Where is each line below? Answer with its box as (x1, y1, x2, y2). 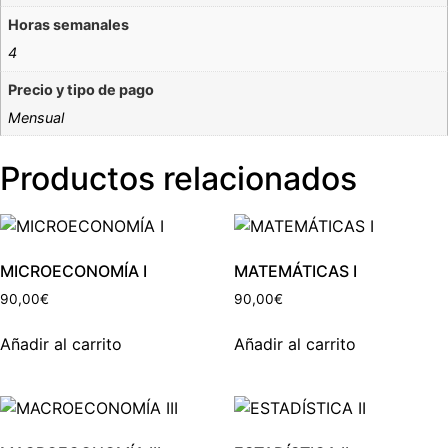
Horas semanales (8, 16, 130, 34)
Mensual (8, 108, 65, 126)
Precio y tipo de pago (8, 80, 155, 98)
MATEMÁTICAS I (234, 260, 357, 281)
